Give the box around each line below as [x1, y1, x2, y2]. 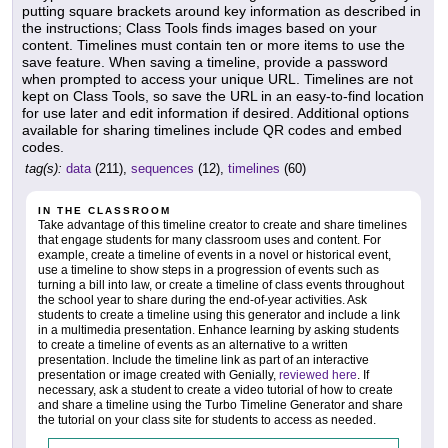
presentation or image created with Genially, [38, 368, 279, 383]
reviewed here [279, 368, 357, 383]
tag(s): [25, 161, 62, 177]
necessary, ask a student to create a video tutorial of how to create [38, 383, 393, 398]
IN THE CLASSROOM [38, 205, 171, 217]
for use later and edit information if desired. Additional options [22, 105, 409, 122]
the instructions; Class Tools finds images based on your [22, 20, 377, 37]
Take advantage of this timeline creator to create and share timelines [38, 218, 407, 233]
